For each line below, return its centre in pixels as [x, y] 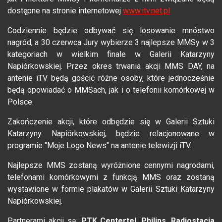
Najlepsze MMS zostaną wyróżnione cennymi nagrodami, [111, 166]
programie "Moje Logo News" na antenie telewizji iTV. [99, 146]
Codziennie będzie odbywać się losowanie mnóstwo [111, 31]
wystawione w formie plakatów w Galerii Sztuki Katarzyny [111, 189]
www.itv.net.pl [146, 11]
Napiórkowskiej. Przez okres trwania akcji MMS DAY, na [111, 66]
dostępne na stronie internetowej [65, 11]
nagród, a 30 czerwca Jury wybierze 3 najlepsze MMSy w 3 [111, 43]
